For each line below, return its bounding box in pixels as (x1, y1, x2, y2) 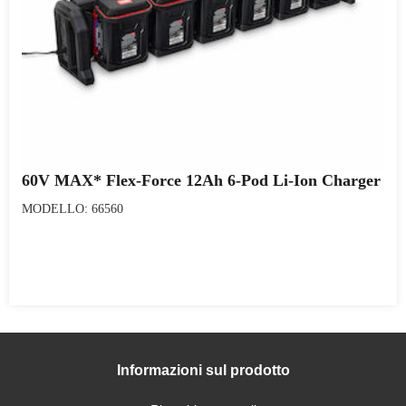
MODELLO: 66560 (22, 202, 123, 216)
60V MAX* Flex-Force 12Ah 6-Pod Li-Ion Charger (22, 171, 381, 189)
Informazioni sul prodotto (116, 362, 290, 378)
